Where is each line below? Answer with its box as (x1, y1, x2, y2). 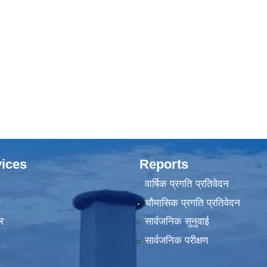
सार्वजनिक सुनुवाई (144, 216, 209, 228)
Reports (139, 157, 188, 172)
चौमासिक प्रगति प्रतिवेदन (144, 197, 240, 209)
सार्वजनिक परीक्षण (144, 234, 208, 246)
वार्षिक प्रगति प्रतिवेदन (144, 178, 229, 190)
